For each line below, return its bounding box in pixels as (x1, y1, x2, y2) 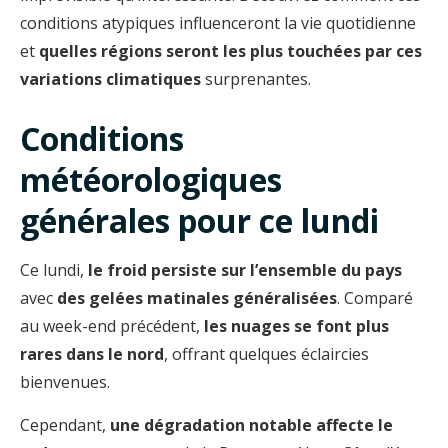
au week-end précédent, (20, 314, 204, 337)
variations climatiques (20, 67, 201, 90)
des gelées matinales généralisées (57, 286, 337, 309)
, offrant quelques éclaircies (164, 342, 369, 365)
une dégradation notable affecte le (110, 413, 393, 436)
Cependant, (20, 413, 110, 436)
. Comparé (337, 286, 413, 309)
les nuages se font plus (204, 314, 389, 337)
